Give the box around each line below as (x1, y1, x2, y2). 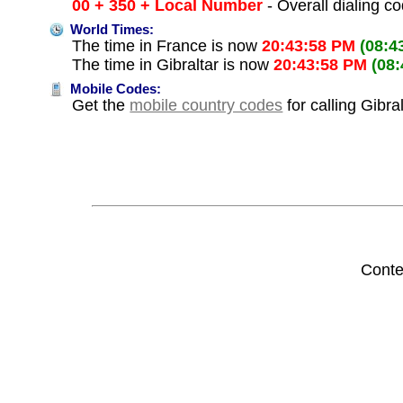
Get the (72, 96, 130, 115)
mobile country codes (130, 96, 283, 115)
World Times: (67, 22, 155, 38)
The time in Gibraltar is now (72, 56, 274, 75)
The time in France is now (72, 37, 263, 56)
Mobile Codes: (67, 82, 162, 97)
